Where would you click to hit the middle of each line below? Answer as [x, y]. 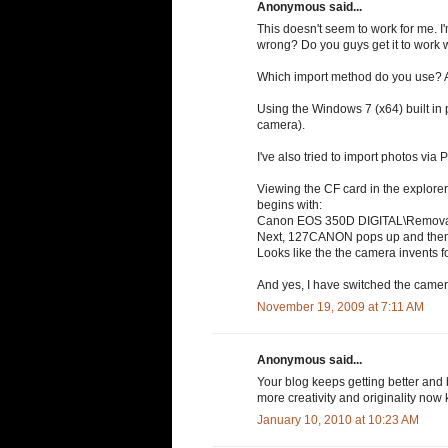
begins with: [289, 205]
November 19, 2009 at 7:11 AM [340, 307]
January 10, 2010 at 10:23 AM [338, 420]
